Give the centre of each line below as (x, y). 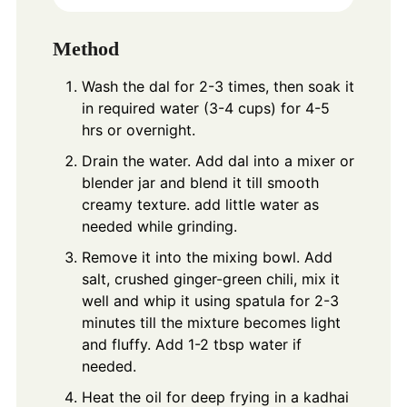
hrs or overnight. (138, 129)
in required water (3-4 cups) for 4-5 (205, 108)
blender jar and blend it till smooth (200, 182)
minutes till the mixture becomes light (211, 322)
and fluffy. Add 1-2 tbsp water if (191, 344)
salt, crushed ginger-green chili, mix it (210, 278)
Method (85, 48)
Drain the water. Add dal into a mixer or (218, 160)
